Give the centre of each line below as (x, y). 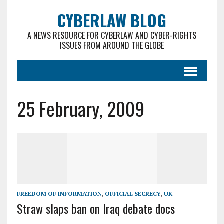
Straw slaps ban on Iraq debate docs (96, 209)
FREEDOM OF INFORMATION (59, 194)
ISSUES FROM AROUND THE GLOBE (112, 45)
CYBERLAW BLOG (112, 20)
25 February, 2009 (80, 108)
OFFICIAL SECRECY (133, 194)
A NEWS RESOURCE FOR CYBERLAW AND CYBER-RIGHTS (112, 35)
